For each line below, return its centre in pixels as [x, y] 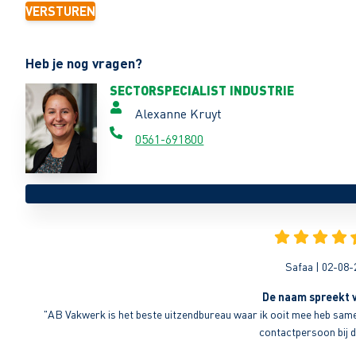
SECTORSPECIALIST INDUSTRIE [202, 91]
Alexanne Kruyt [179, 114]
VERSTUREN [60, 11]
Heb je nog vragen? [84, 63]
